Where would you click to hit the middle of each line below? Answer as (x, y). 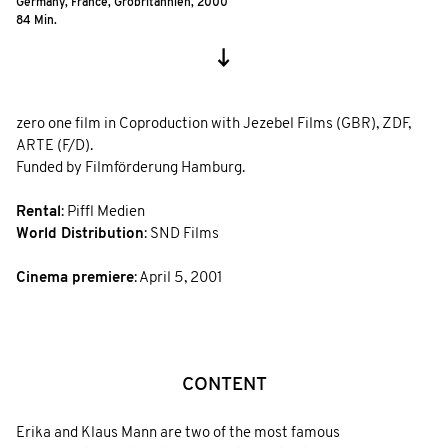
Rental (38, 212)
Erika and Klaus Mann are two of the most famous (178, 434)
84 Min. (36, 20)
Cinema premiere (75, 278)
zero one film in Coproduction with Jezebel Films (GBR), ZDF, (213, 124)
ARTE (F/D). (54, 146)
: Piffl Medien (103, 212)
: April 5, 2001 (178, 278)
